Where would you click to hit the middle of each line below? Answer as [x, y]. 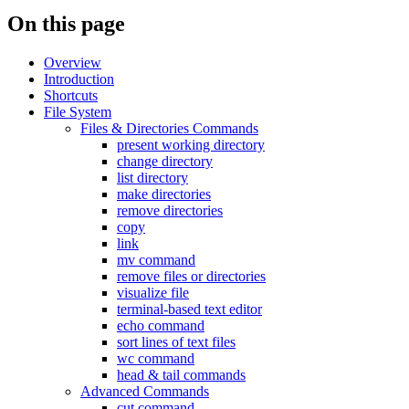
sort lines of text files [176, 341]
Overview [73, 62]
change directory [165, 161]
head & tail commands [181, 374]
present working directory [191, 144]
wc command [156, 358]
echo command [161, 325]
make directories [164, 194]
